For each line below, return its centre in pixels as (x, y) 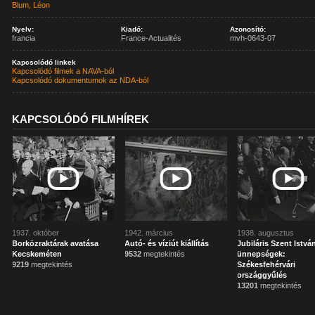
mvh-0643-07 (253, 38)
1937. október (36, 233)
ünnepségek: (262, 254)
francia (24, 38)
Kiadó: (132, 29)
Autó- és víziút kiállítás (167, 243)
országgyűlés (262, 275)
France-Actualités (152, 38)
